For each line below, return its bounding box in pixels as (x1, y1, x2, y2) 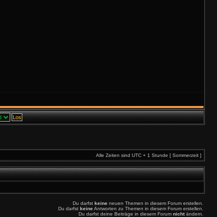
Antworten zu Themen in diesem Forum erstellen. (93, 206, 203, 211)
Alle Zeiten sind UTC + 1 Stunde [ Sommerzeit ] (96, 153, 201, 158)
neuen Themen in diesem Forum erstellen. (108, 201, 203, 206)
